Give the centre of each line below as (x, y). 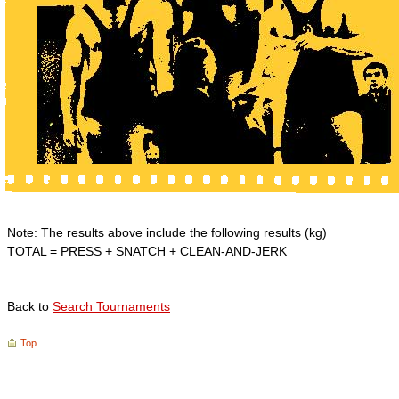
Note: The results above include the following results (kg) (167, 232)
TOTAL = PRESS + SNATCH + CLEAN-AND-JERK (147, 251)
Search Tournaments (111, 306)
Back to (30, 306)
